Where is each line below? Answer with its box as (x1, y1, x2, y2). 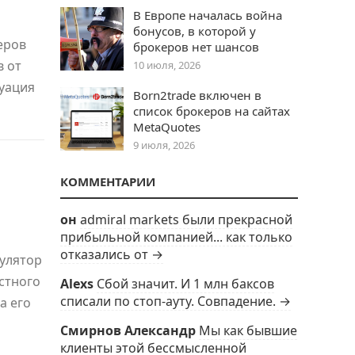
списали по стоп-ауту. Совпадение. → (60, 292, 291, 310)
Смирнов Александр (60, 322, 196, 339)
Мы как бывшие (199, 322, 297, 339)
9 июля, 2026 (133, 138, 195, 152)
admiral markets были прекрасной (80, 211, 292, 228)
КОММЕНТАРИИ (60, 174, 155, 189)
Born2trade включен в (133, 87, 261, 103)
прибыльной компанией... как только (60, 228, 292, 246)
